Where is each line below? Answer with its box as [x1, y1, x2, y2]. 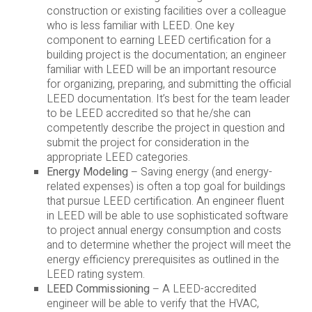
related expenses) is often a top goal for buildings [47, 178, 286, 196]
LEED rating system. [47, 266, 146, 283]
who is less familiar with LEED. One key [47, 17, 235, 35]
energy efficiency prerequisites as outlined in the [47, 251, 280, 269]
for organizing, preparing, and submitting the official [47, 76, 292, 93]
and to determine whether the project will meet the [47, 237, 292, 254]
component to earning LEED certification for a [47, 32, 272, 49]
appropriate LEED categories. [47, 149, 191, 166]
